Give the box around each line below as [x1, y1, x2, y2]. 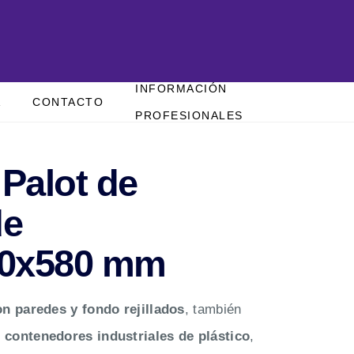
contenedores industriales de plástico [5, 329, 250, 345]
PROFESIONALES [135, 109, 243, 122]
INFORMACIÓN [135, 82, 228, 96]
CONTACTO [32, 96, 104, 109]
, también [184, 302, 242, 318]
